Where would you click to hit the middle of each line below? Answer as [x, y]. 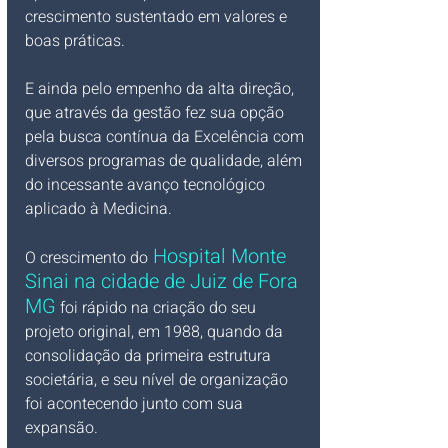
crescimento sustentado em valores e [158, 16]
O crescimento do [86, 257]
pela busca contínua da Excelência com [166, 136]
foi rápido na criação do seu [158, 307]
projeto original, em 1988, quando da [156, 331]
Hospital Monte [219, 256]
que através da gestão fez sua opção [156, 112]
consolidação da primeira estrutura [150, 355]
